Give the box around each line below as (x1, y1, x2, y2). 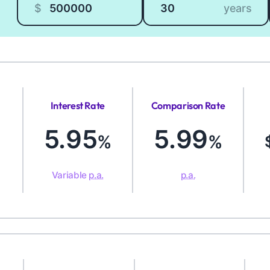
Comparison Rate (151, 99, 225, 111)
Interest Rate (50, 99, 105, 111)
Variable (51, 169, 89, 181)
